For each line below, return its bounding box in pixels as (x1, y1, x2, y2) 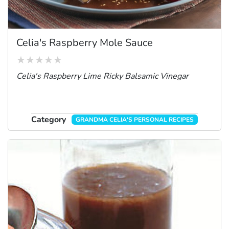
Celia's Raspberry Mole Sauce (16, 35, 153, 50)
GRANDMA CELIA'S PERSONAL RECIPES (76, 115, 194, 124)
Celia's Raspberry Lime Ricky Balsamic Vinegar (16, 70, 189, 82)
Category (31, 113, 66, 125)
